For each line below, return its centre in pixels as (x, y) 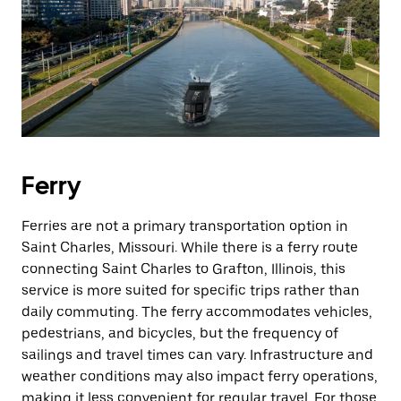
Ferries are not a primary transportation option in (185, 226)
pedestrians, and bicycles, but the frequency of (180, 333)
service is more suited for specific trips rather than (191, 290)
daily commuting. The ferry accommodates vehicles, (197, 312)
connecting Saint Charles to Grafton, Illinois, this (183, 269)
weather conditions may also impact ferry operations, (200, 376)
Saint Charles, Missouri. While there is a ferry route (190, 247)
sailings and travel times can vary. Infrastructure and (197, 355)
